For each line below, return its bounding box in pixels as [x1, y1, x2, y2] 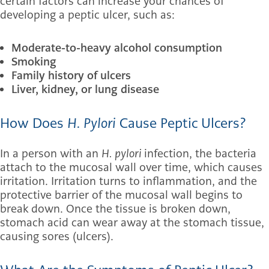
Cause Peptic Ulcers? [116, 114, 246, 133]
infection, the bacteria [144, 146, 256, 162]
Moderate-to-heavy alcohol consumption [11, 40, 222, 56]
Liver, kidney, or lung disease [11, 82, 159, 97]
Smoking [11, 54, 56, 70]
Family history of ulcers [11, 68, 131, 83]
